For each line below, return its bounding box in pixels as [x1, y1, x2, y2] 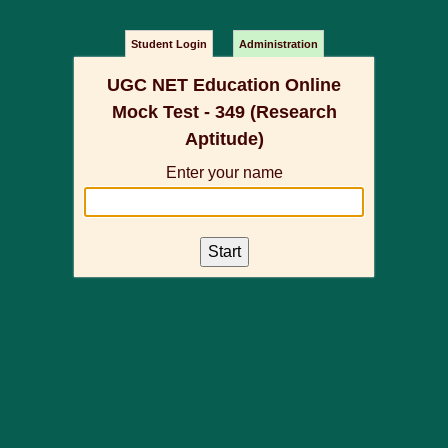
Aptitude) [184, 129, 264, 149]
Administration [238, 38, 318, 50]
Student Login [130, 38, 207, 50]
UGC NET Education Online [107, 75, 341, 95]
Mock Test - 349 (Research [111, 102, 337, 122]
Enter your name [165, 164, 283, 181]
